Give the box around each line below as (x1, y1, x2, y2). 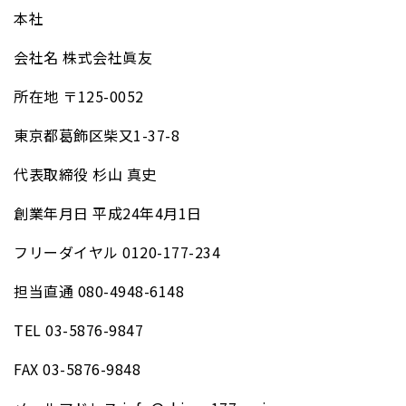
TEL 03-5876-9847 (14, 319, 143, 342)
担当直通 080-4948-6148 (14, 280, 184, 303)
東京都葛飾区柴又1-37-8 (14, 124, 179, 147)
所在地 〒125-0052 (14, 85, 144, 108)
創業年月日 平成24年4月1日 (14, 202, 202, 225)
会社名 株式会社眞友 (14, 46, 152, 69)
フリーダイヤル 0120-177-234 (14, 241, 220, 264)
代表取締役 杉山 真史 (14, 163, 157, 186)
